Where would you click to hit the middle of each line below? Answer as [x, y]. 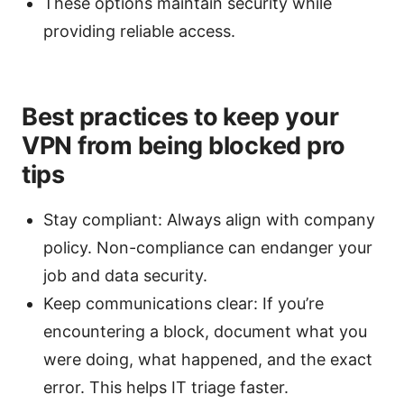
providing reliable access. [139, 32]
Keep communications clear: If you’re [184, 304]
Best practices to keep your [180, 117]
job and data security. [125, 276]
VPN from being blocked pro [184, 146]
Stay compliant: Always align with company [209, 220]
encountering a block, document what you [205, 332]
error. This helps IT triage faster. [166, 388]
